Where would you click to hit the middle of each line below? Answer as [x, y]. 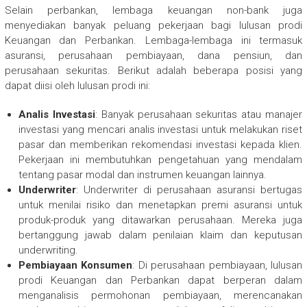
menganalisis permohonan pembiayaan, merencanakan [160, 296]
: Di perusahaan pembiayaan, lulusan [218, 266]
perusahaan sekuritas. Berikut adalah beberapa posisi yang [153, 71]
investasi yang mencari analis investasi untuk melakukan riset [160, 130]
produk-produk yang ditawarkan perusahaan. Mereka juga [160, 220]
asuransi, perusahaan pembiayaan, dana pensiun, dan [153, 56]
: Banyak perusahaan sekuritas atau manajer [199, 115]
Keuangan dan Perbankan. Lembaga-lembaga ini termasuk [153, 41]
